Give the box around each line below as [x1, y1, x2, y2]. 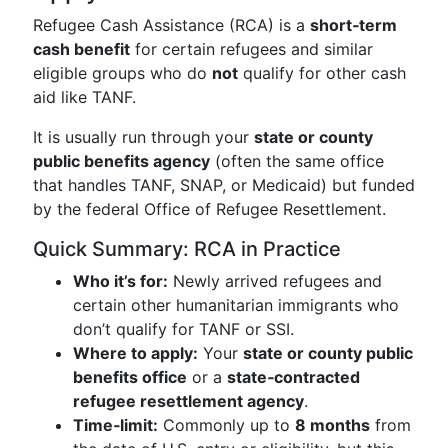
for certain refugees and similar [130, 39, 373, 59]
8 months [295, 415, 370, 435]
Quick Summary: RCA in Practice [33, 237, 341, 261]
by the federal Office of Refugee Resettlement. [33, 199, 386, 219]
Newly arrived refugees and [168, 271, 382, 291]
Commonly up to [158, 415, 295, 435]
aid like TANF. [33, 87, 136, 107]
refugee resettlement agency [73, 391, 304, 411]
